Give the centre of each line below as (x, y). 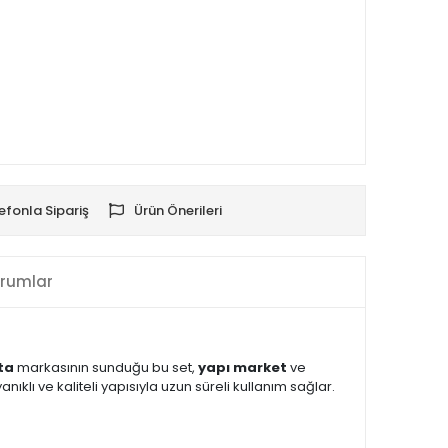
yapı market (242, 367)
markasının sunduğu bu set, (106, 367)
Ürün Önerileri (178, 210)
